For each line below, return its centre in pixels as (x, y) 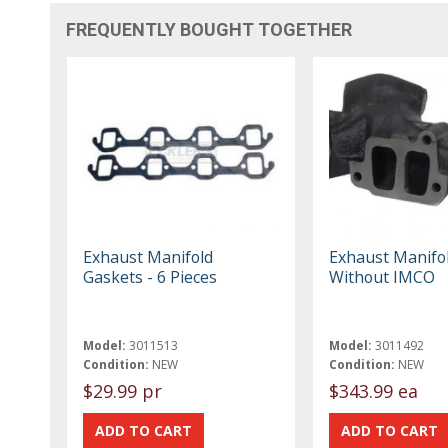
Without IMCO (381, 276)
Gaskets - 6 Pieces (150, 276)
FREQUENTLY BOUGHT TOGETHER (209, 29)
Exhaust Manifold (148, 256)
